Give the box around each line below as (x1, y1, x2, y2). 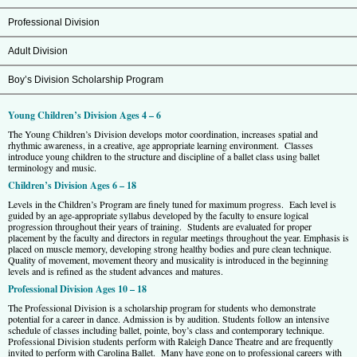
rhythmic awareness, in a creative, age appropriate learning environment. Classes (8, 138, 313, 151)
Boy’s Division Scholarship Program (8, 73, 163, 85)
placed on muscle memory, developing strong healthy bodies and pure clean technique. (8, 241, 331, 255)
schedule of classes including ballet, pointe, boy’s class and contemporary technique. (8, 323, 328, 336)
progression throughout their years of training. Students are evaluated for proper (8, 219, 312, 233)
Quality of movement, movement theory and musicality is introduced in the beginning (8, 253, 328, 266)
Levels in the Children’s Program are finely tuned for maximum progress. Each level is (8, 197, 336, 210)
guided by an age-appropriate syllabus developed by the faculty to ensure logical (8, 208, 308, 222)
